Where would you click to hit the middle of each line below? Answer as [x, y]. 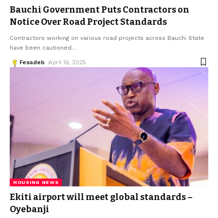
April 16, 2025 [67, 62]
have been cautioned [41, 47]
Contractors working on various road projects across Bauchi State [107, 38]
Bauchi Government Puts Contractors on [100, 9]
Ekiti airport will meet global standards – [101, 197]
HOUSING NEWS [36, 182]
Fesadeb [32, 62]
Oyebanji [29, 209]
